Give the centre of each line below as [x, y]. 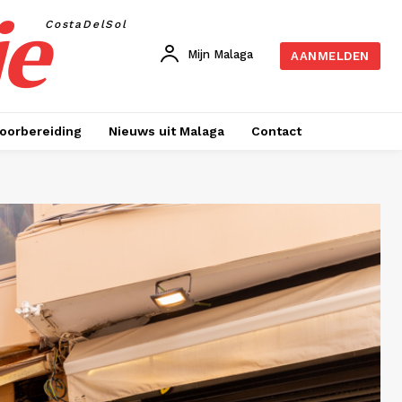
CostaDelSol [86, 24]
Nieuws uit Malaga [166, 131]
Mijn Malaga [221, 54]
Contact [276, 131]
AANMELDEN [330, 57]
